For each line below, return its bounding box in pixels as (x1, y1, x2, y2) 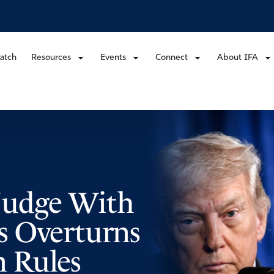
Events (100, 53, 126, 62)
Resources (31, 53, 71, 62)
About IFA (217, 53, 258, 62)
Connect (155, 53, 188, 62)
